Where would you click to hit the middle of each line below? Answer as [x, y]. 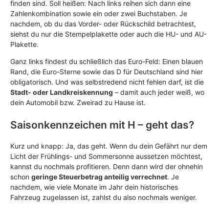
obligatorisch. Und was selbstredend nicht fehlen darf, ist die [107, 82]
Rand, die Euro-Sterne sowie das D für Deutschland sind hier [107, 71]
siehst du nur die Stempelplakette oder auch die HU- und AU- [109, 34]
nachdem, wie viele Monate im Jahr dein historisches [94, 187]
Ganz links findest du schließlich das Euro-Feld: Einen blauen [107, 61]
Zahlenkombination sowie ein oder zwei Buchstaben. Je [99, 13]
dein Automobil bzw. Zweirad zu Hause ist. [78, 102]
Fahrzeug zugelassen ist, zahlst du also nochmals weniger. [104, 197]
